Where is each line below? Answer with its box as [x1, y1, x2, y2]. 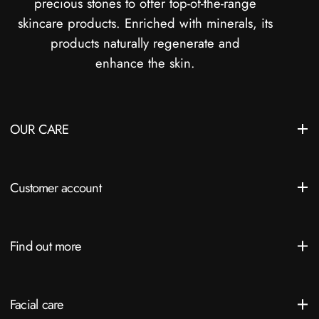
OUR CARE [9, 119, 68, 139]
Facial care [9, 295, 63, 315]
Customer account [9, 177, 102, 197]
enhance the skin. [95, 53, 195, 73]
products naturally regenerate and [50, 33, 240, 53]
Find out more [9, 236, 81, 256]
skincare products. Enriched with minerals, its [17, 14, 273, 33]
